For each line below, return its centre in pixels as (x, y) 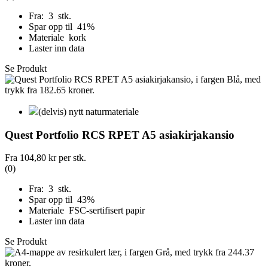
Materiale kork (57, 37)
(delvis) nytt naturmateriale (89, 111)
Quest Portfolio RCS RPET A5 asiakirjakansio (120, 135)
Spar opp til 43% (63, 200)
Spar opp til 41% (63, 26)
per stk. (71, 158)
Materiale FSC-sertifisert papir (87, 211)
